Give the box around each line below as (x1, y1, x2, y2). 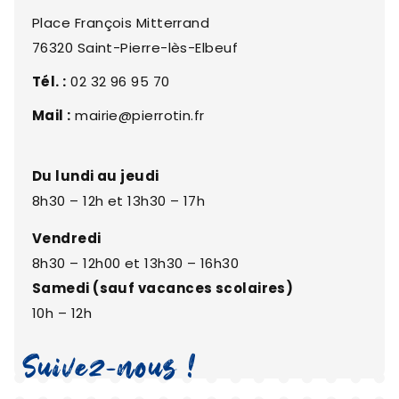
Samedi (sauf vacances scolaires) (32, 278, 294, 297)
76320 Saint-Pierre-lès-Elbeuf (32, 38, 239, 58)
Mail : (32, 106, 71, 126)
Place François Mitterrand (32, 13, 210, 33)
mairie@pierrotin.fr (70, 106, 205, 126)
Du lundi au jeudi (32, 166, 159, 185)
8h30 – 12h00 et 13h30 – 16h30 (32, 253, 240, 273)
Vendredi (32, 228, 102, 248)
